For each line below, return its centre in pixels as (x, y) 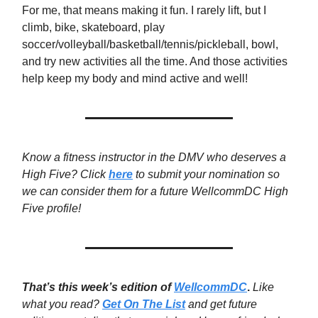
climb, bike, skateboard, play (93, 28)
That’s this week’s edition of (98, 287)
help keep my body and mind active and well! (135, 79)
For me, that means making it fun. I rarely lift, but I (144, 11)
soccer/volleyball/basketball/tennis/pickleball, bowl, (150, 45)
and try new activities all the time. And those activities (155, 62)
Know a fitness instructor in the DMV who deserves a (154, 158)
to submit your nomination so (206, 175)
